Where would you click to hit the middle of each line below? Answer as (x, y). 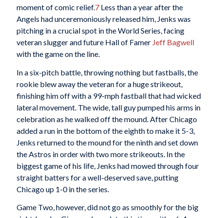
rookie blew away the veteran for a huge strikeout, (99, 84)
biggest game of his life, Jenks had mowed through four (108, 165)
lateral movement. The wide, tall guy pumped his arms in (108, 107)
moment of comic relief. (55, 7)
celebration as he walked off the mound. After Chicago (107, 119)
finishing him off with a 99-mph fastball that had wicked (109, 95)
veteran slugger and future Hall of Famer (84, 42)
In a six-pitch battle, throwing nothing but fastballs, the (107, 72)
